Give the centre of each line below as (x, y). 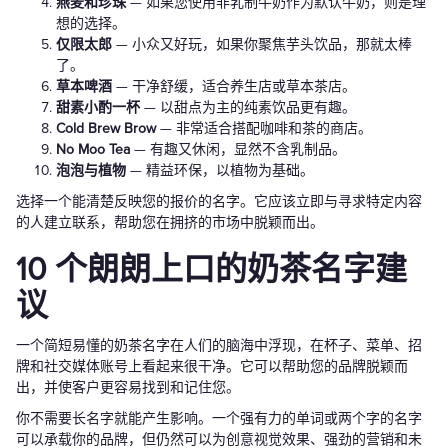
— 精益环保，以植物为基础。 (220, 171)
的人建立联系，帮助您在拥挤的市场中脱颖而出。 (170, 223)
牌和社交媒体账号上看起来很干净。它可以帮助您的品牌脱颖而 (212, 367)
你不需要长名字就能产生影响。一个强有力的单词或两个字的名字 (219, 419)
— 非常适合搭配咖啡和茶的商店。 (264, 129)
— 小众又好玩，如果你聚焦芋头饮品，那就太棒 (262, 45)
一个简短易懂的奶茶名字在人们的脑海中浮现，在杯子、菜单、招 (219, 346)
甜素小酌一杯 (98, 108)
